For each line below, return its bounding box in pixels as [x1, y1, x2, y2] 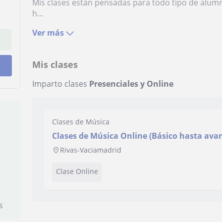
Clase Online [56, 166, 99, 176]
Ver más [32, 27, 64, 38]
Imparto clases [32, 78, 90, 89]
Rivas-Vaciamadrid [60, 145, 122, 155]
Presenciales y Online [89, 78, 174, 89]
